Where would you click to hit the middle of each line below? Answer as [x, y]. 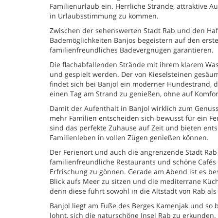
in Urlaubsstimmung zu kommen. [104, 16]
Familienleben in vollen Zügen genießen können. [129, 137]
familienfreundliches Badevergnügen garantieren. [132, 50]
